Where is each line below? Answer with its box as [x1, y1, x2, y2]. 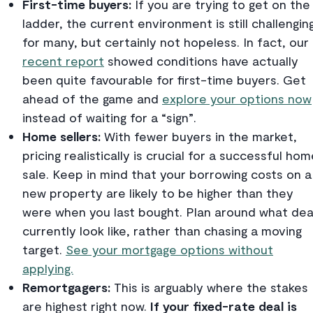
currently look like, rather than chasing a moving [22, 223, 302, 239]
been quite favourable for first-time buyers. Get [22, 72, 306, 88]
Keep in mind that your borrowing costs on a [52, 166, 312, 182]
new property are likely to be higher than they [22, 185, 293, 201]
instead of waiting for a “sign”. [22, 110, 196, 126]
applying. [22, 261, 73, 277]
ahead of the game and [22, 91, 162, 107]
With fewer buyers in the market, [104, 129, 297, 145]
